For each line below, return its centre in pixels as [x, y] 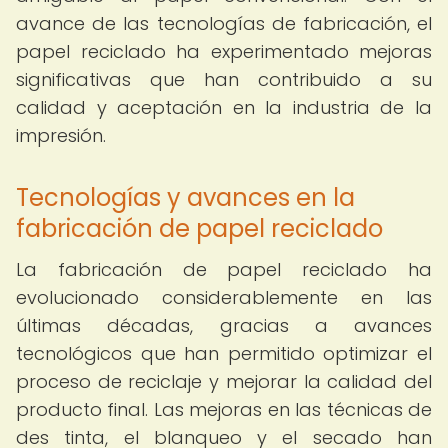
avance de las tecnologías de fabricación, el [224, 23]
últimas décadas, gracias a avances [224, 325]
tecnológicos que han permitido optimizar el [224, 353]
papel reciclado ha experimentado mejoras [224, 51]
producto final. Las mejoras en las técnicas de [224, 409]
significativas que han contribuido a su [224, 79]
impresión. [61, 135]
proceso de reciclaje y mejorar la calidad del [224, 381]
